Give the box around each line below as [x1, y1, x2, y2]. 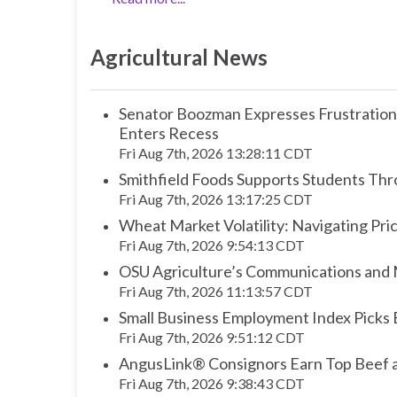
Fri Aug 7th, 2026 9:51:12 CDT [119, 329, 305, 346]
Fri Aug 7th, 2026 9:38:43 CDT [119, 375, 305, 393]
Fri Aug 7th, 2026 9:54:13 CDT [119, 237, 305, 254]
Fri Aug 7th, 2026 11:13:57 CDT [119, 283, 313, 300]
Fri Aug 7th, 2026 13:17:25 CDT [119, 191, 313, 208]
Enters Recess [119, 123, 219, 144]
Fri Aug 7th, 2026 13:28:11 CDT [119, 144, 313, 162]
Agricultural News [90, 44, 268, 71]
